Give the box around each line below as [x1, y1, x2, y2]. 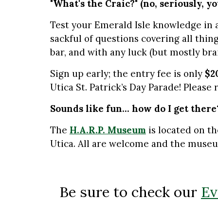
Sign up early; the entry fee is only [50, 68, 205, 79]
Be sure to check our [59, 182, 201, 201]
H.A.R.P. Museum [69, 124, 146, 136]
